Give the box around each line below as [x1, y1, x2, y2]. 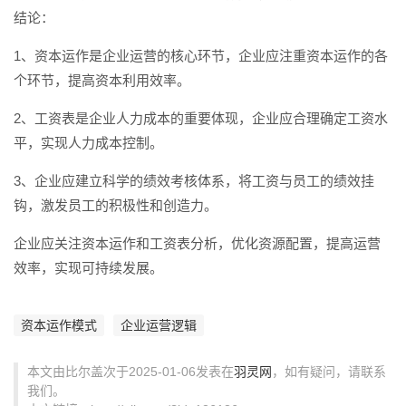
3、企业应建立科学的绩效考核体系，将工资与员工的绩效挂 [14, 173, 374, 188]
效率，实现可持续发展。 [14, 260, 163, 275]
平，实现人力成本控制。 [14, 135, 163, 150]
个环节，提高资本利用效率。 [14, 72, 190, 88]
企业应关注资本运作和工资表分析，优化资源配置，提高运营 [14, 236, 381, 251]
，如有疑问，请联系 [272, 364, 386, 379]
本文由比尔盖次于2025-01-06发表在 [27, 364, 234, 379]
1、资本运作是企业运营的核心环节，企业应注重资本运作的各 [14, 48, 388, 63]
